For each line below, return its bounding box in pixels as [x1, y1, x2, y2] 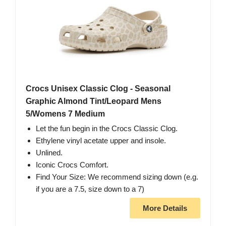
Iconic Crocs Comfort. [36, 160, 108, 169]
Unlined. [36, 148, 63, 157]
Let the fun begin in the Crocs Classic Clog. [36, 124, 178, 133]
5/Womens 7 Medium [26, 109, 105, 118]
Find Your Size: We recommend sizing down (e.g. [36, 172, 198, 181]
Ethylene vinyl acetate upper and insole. [36, 136, 166, 145]
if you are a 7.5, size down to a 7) [36, 184, 144, 193]
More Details [143, 203, 187, 212]
